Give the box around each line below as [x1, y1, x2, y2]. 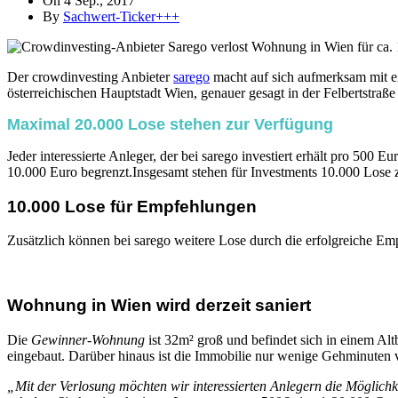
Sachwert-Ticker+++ [63, 8, 179, 24]
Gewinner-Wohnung [31, 331, 145, 347]
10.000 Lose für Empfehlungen [7, 196, 257, 216]
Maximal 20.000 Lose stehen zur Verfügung [7, 115, 333, 133]
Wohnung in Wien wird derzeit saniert [7, 296, 311, 315]
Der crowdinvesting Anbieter [7, 68, 173, 84]
